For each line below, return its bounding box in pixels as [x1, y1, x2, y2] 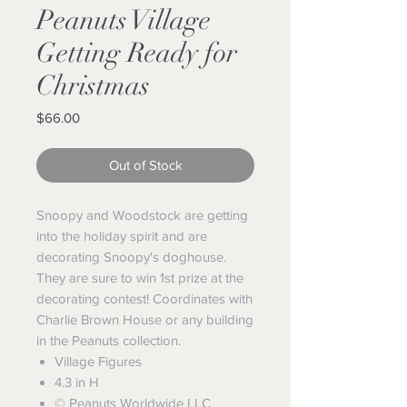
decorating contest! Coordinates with [36, 291, 253, 306]
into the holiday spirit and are [36, 228, 207, 243]
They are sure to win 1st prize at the [36, 270, 243, 285]
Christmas [36, 69, 150, 103]
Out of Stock [108, 157, 183, 173]
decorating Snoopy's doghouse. [36, 249, 226, 264]
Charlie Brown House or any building [36, 312, 253, 327]
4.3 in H [55, 374, 99, 390]
